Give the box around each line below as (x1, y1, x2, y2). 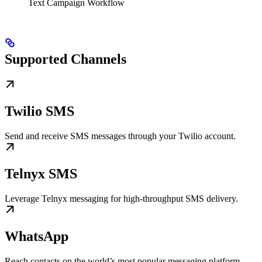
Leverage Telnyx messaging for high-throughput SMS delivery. (5, 193, 238, 204)
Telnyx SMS (5, 166, 77, 181)
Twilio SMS (5, 103, 74, 119)
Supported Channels (5, 51, 126, 67)
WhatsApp (5, 228, 68, 244)
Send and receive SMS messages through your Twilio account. (5, 130, 236, 141)
